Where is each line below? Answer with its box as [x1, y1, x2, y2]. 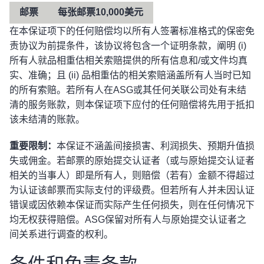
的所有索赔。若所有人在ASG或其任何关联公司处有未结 [9, 85, 246, 95]
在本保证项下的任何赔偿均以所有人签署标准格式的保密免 [9, 26, 255, 36]
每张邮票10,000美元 [58, 7, 143, 17]
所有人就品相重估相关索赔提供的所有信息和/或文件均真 [9, 55, 247, 65]
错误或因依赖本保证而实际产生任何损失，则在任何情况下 [9, 200, 255, 210]
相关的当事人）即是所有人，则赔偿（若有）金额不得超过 [9, 170, 255, 180]
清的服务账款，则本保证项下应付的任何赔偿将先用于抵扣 [9, 100, 255, 110]
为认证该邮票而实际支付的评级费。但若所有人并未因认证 [9, 185, 255, 195]
